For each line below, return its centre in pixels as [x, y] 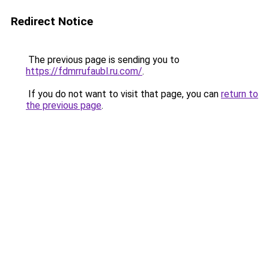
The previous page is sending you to [103, 60]
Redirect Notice [52, 21]
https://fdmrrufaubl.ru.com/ [84, 71]
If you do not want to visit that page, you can [123, 94]
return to [240, 94]
